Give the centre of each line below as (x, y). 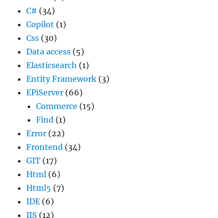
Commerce (57, 106)
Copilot (40, 24)
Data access (49, 51)
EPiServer (45, 92)
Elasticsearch (52, 65)
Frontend (45, 147)
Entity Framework (62, 79)
